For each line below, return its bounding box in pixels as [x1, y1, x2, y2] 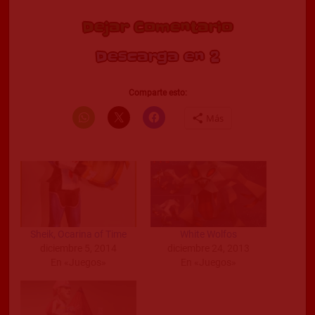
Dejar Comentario [82, 18, 233, 37]
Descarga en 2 [96, 47, 219, 67]
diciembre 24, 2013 [167, 243, 250, 255]
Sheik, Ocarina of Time [30, 229, 127, 240]
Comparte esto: [128, 88, 187, 98]
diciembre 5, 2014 [40, 243, 117, 255]
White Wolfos [180, 229, 237, 240]
